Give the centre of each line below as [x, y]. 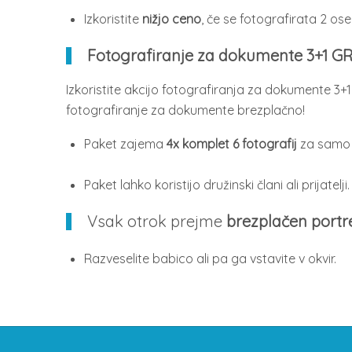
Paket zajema [125, 143]
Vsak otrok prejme [156, 221]
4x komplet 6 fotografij [231, 143]
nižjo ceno [171, 18]
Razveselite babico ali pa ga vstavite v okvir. [210, 258]
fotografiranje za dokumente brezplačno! [185, 110]
